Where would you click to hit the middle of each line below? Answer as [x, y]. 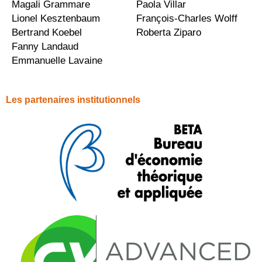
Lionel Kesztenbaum [57, 19]
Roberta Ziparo [168, 33]
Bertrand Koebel [47, 33]
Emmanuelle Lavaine [57, 61]
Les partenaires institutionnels [73, 100]
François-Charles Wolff [187, 19]
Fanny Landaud [45, 47]
